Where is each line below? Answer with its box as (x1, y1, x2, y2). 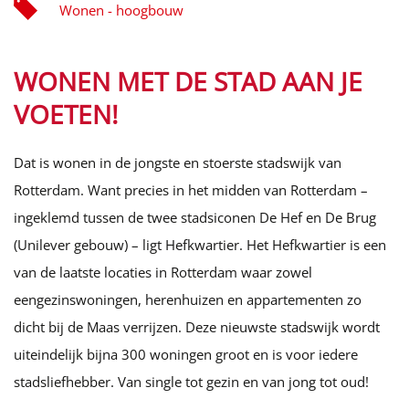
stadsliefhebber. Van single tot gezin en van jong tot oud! (14, 372, 369, 391)
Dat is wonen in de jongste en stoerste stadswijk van (14, 152, 341, 172)
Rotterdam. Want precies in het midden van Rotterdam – (14, 180, 368, 199)
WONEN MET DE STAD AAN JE (14, 63, 362, 99)
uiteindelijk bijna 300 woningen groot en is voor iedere (14, 344, 358, 363)
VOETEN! (14, 96, 118, 131)
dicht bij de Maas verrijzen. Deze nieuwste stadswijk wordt (14, 317, 380, 336)
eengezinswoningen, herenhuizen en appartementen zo (14, 289, 362, 309)
